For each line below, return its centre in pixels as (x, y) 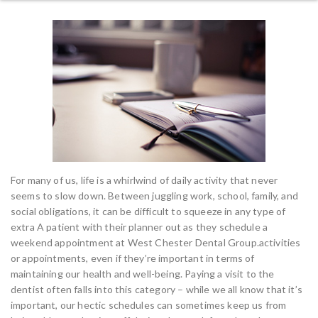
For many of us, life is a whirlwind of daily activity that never (144, 180)
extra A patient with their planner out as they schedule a (139, 227)
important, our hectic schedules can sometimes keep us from (149, 305)
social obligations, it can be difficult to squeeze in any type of (148, 211)
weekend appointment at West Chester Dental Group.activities (156, 242)
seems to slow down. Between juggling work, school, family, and (154, 196)
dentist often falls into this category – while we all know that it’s (157, 289)
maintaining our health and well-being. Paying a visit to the (143, 274)
